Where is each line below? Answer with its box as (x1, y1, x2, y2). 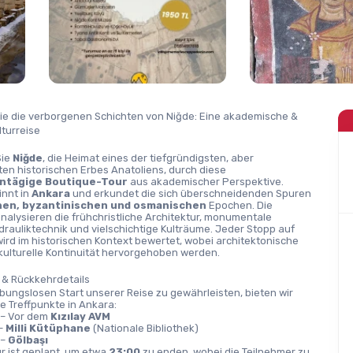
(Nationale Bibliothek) (90, 322, 199, 334)
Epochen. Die (206, 199, 273, 211)
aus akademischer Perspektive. (128, 176, 284, 188)
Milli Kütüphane (5, 322, 91, 334)
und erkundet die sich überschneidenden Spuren (70, 188, 312, 199)
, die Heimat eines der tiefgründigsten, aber (43, 152, 255, 164)
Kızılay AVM (50, 310, 110, 322)
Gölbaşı (7, 334, 48, 346)
